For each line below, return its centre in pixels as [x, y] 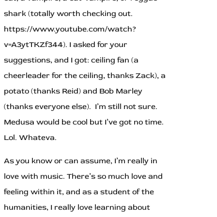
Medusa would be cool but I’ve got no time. [84, 122]
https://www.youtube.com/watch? [70, 29]
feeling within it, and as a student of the [79, 192]
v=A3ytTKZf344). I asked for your [66, 45]
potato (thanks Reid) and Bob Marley [73, 91]
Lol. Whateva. [30, 138]
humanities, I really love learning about [77, 208]
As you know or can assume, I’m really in [81, 161]
